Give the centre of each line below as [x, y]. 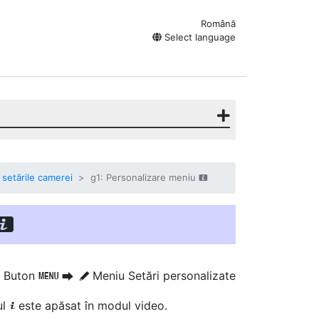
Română [218, 23]
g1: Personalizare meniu [145, 177]
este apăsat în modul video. [93, 305]
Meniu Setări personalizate [164, 276]
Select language [199, 37]
